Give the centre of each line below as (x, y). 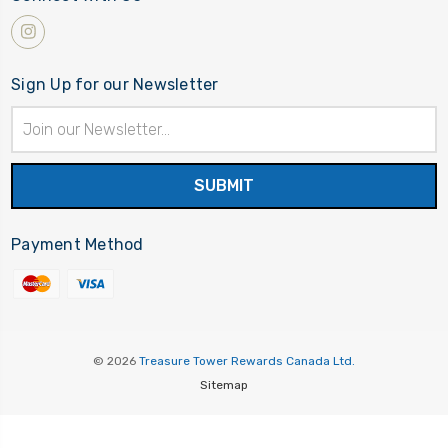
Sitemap (224, 384)
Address (37, 137)
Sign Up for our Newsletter (115, 84)
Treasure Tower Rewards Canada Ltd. (247, 360)
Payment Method (77, 244)
